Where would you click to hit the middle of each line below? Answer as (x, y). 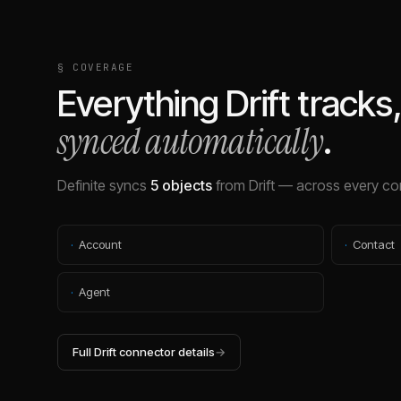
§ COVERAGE (96, 67)
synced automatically (190, 141)
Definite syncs (102, 185)
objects (187, 185)
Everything (142, 103)
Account (100, 244)
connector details (166, 352)
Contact (374, 244)
